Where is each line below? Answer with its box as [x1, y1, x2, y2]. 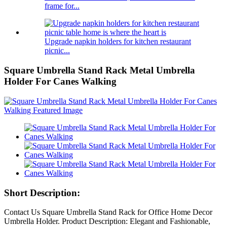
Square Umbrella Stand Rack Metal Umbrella [4, 65, 195, 76]
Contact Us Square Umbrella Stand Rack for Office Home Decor [4, 208, 212, 217]
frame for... [45, 2, 80, 11]
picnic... [45, 46, 70, 55]
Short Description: [4, 187, 80, 198]
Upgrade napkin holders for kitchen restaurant [45, 37, 191, 46]
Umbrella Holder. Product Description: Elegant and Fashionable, [4, 217, 210, 226]
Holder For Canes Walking [4, 76, 117, 87]
